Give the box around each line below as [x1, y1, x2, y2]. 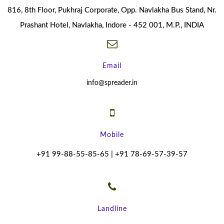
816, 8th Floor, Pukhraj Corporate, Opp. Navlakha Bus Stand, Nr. [7, 6, 216, 14]
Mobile [100, 131, 124, 139]
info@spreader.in [86, 79, 137, 87]
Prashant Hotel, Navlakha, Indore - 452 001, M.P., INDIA [20, 21, 204, 29]
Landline [97, 205, 127, 213]
